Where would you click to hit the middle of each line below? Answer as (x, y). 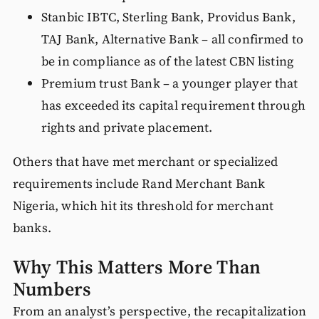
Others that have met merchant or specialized (145, 162)
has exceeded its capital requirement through (173, 105)
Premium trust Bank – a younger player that (169, 83)
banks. (32, 228)
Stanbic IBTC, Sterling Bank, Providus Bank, (168, 17)
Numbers (52, 289)
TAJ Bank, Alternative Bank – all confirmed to (172, 39)
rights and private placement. (127, 127)
